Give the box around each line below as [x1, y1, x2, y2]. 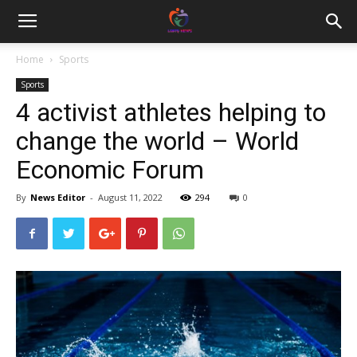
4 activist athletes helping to [16, 97, 326, 127]
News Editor [30, 191, 85, 203]
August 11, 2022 [98, 191, 163, 203]
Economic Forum [16, 155, 204, 185]
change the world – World [16, 126, 299, 156]
